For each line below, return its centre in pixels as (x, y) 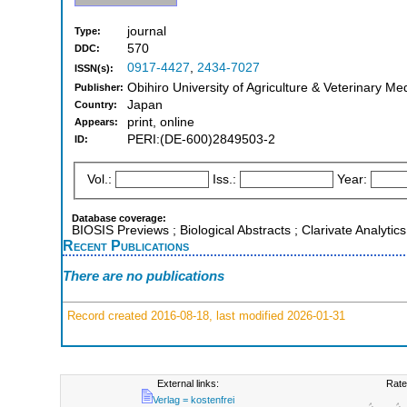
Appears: (96, 122)
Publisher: (99, 88)
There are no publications (144, 276)
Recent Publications (126, 245)
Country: (96, 105)
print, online (161, 123)
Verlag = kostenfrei (193, 400)
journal (147, 32)
